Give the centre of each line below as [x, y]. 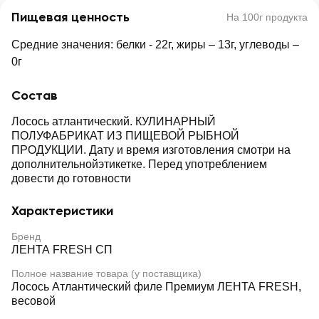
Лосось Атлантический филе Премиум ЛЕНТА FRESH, [156, 287]
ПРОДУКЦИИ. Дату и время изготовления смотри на [151, 150]
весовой [33, 301]
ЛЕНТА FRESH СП [62, 250]
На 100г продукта [267, 17]
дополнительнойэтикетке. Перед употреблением [139, 164]
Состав [35, 95]
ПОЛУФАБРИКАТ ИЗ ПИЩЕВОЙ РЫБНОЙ [125, 136]
